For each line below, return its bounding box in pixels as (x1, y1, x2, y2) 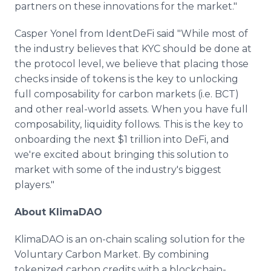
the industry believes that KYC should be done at (15, 43, 252, 54)
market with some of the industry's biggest (15, 164, 221, 175)
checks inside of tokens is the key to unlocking (15, 73, 238, 85)
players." (15, 179, 54, 191)
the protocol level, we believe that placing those (15, 58, 249, 70)
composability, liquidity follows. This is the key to (15, 119, 243, 130)
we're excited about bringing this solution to (15, 149, 229, 160)
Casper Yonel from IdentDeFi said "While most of (15, 28, 248, 39)
